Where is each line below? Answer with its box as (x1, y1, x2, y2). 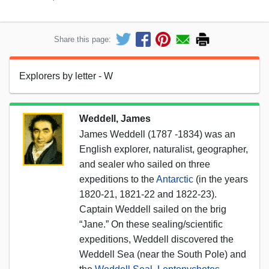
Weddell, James (79, 113, 151, 124)
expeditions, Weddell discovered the (79, 234, 234, 244)
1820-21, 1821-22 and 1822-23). (79, 189, 217, 199)
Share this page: (54, 34, 111, 44)
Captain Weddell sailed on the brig (79, 204, 226, 214)
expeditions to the (79, 174, 156, 184)
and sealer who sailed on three (79, 159, 210, 169)
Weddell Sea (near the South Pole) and (79, 249, 246, 259)
